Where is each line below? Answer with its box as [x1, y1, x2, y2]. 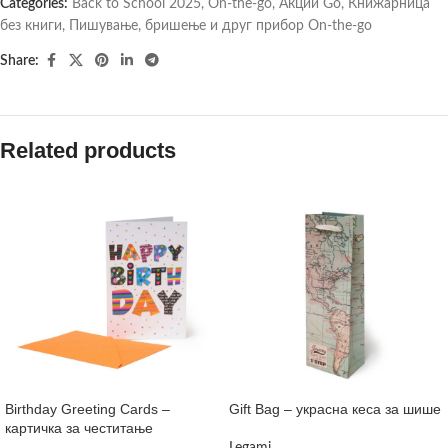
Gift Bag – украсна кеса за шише [229, 401, 441, 418]
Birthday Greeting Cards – [5, 401, 170, 418]
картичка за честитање [5, 420, 153, 437]
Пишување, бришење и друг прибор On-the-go [69, 19, 372, 34]
